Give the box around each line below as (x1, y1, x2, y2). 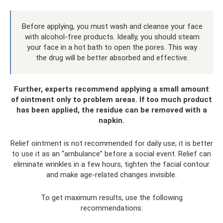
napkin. (99, 116, 124, 125)
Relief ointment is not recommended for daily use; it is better (10, 139, 213, 148)
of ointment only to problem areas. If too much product (11, 95, 212, 105)
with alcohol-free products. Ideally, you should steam (24, 32, 200, 42)
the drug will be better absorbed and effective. (35, 53, 189, 63)
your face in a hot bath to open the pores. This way (27, 43, 197, 52)
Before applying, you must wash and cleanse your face (21, 22, 203, 31)
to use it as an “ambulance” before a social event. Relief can (12, 149, 211, 159)
